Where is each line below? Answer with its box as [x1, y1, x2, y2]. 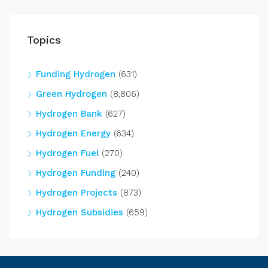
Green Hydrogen [36, 88, 107, 99]
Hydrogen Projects [36, 187, 117, 198]
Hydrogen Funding [36, 167, 115, 178]
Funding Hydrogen [36, 68, 115, 80]
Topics [27, 33, 61, 46]
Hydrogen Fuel [36, 147, 99, 159]
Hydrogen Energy [36, 127, 111, 139]
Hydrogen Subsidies [36, 206, 123, 218]
